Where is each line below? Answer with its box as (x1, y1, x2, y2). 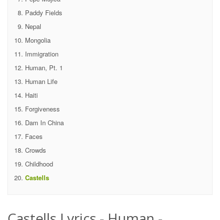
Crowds (25, 145, 46, 155)
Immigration (25, 49, 58, 58)
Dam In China (25, 117, 64, 127)
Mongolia (25, 35, 51, 45)
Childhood (25, 159, 53, 168)
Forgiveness (25, 104, 60, 113)
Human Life (25, 76, 57, 86)
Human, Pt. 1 (25, 62, 63, 72)
